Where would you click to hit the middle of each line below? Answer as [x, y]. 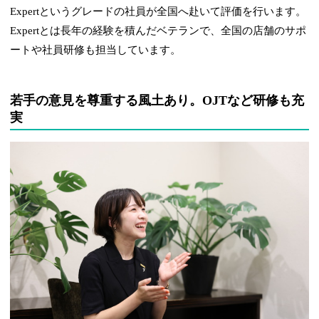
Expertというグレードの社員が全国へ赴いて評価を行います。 [158, 11]
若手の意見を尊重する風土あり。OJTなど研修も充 [157, 100]
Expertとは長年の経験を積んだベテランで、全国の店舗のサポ [158, 30]
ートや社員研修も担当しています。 [96, 49]
